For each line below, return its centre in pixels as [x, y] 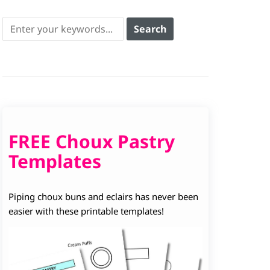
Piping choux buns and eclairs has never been [103, 196]
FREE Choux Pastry [92, 141]
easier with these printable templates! [86, 211]
